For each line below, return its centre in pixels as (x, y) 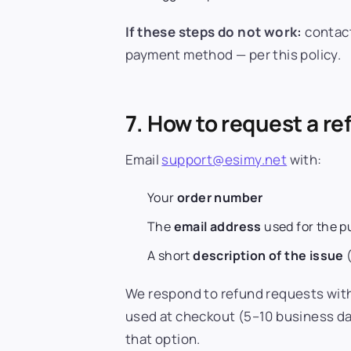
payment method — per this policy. (233, 54)
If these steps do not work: (214, 31)
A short (170, 255)
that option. (163, 339)
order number (220, 197)
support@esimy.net (224, 159)
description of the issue (268, 255)
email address (217, 226)
